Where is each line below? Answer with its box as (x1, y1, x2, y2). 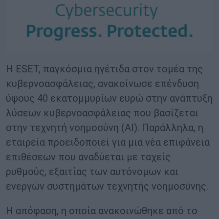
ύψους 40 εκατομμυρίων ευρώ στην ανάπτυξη (6, 92, 213, 105)
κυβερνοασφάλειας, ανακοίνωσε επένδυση (6, 78, 199, 90)
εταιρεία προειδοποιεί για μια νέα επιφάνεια (6, 136, 210, 149)
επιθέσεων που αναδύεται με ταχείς (6, 151, 171, 163)
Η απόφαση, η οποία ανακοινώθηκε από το (6, 205, 197, 217)
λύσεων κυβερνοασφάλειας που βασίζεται (6, 107, 198, 119)
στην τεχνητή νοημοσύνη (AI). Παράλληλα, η (6, 122, 203, 134)
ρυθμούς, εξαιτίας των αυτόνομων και (6, 166, 178, 178)
